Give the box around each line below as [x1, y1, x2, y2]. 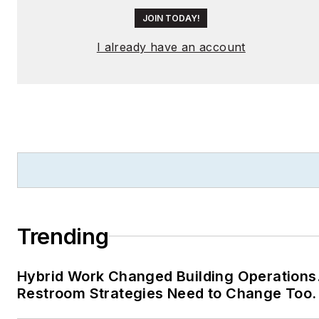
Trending [17, 223, 109, 249]
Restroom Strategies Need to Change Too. [17, 284, 317, 302]
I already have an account [96, 39, 246, 54]
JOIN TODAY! [142, 12, 200, 23]
